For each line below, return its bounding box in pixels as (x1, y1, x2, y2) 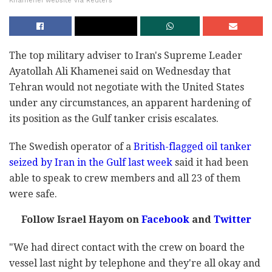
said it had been (172, 157, 248, 169)
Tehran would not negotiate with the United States (9, 81, 244, 93)
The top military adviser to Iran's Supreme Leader (9, 50, 242, 62)
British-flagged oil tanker (134, 141, 251, 153)
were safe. (9, 188, 57, 200)
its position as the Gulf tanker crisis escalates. (9, 113, 219, 125)
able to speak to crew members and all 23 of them (9, 172, 240, 185)
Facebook (138, 214, 189, 226)
